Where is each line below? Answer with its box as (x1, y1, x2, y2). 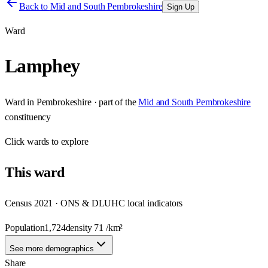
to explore (49, 136, 89, 147)
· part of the (91, 96, 136, 107)
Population (5, 222, 45, 233)
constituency (5, 111, 51, 122)
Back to (19, 1, 50, 11)
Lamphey (5, 55, 80, 77)
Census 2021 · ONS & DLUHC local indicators (5, 197, 183, 208)
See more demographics (10, 243, 94, 253)
